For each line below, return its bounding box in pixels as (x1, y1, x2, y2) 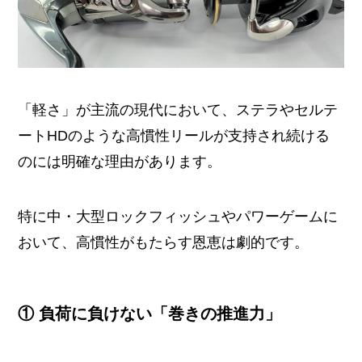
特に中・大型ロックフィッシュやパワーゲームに (18, 208, 339, 225)
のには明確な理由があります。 (18, 153, 222, 170)
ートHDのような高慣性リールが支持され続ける (18, 127, 330, 144)
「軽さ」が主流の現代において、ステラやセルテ (18, 101, 339, 118)
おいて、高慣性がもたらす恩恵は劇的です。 (18, 234, 309, 250)
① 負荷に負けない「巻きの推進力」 (18, 304, 282, 322)
